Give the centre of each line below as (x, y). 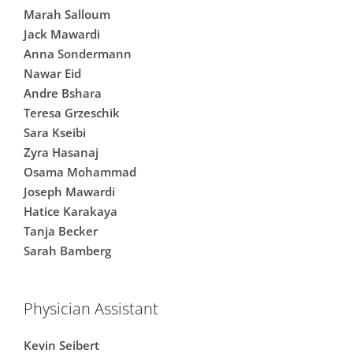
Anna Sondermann (78, 53)
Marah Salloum (67, 14)
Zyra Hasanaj (61, 152)
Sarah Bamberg (67, 250)
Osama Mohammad (80, 171)
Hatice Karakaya (71, 211)
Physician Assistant (91, 308)
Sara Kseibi (55, 132)
